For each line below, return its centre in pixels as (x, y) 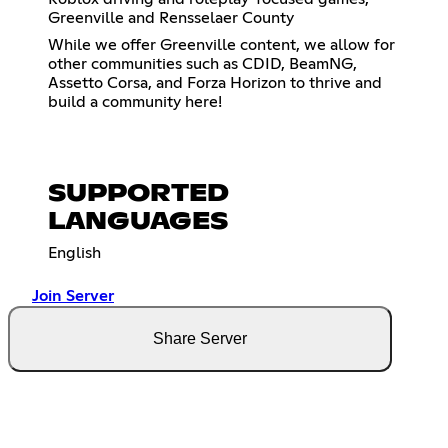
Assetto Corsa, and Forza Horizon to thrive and (215, 83)
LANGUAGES (138, 222)
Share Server (200, 339)
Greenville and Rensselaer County (171, 18)
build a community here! (135, 102)
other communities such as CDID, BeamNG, (202, 64)
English (74, 253)
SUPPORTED (138, 194)
